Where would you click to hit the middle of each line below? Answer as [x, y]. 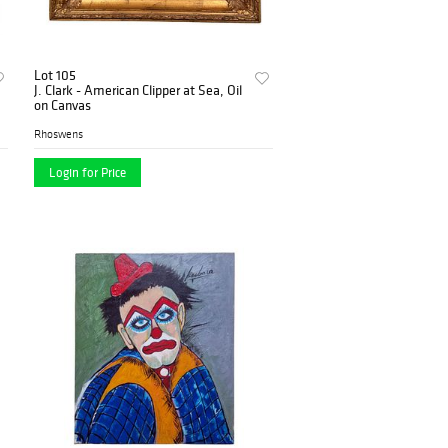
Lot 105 [55, 75]
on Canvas [63, 105]
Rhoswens [59, 134]
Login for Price [88, 173]
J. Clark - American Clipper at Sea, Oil [138, 90]
